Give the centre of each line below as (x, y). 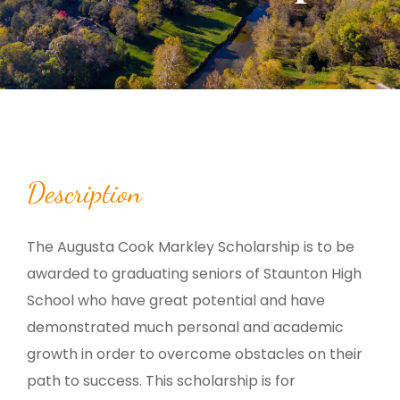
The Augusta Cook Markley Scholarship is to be (191, 246)
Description (84, 192)
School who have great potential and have (176, 300)
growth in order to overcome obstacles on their (195, 354)
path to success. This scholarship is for (161, 380)
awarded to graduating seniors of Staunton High (194, 273)
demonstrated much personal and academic (185, 327)
